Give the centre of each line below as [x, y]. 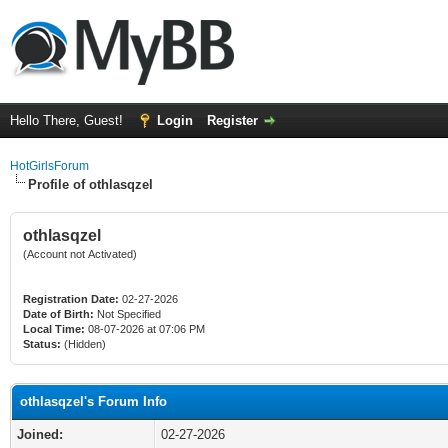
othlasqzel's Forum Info [93, 401]
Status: [42, 344]
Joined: [40, 434]
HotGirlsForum [49, 166]
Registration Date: [71, 299]
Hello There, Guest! [68, 120]
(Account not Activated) [80, 254]
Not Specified [129, 314]
